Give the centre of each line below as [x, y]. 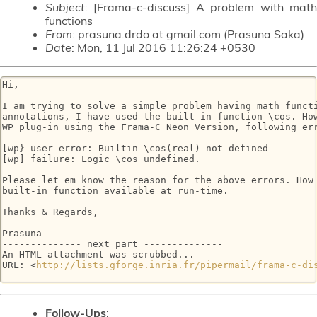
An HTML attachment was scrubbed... [98, 255]
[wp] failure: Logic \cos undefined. [101, 159]
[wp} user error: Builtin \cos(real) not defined [135, 149]
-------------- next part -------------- [113, 244]
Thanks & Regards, [50, 212]
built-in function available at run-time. [115, 191]
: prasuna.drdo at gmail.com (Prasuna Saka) [188, 34]
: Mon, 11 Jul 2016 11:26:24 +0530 [163, 47]
